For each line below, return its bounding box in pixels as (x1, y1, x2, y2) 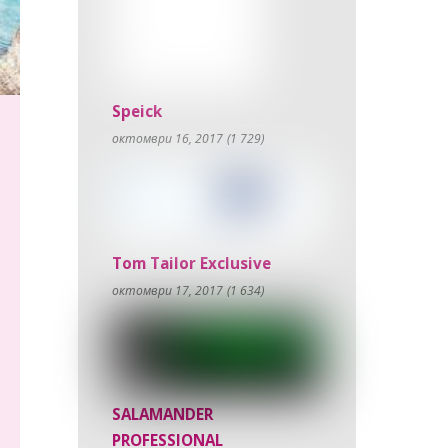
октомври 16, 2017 (112, 130, 224, 148)
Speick (112, 101, 163, 122)
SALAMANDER (112, 404, 214, 425)
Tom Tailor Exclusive (112, 252, 272, 273)
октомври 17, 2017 (112, 281, 224, 299)
